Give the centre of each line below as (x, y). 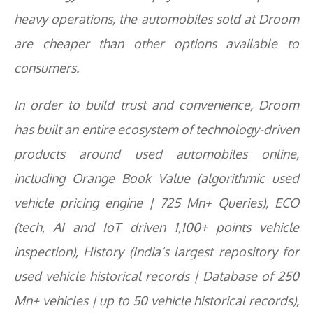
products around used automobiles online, (156, 154)
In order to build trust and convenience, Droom (156, 105)
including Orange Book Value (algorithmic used (156, 178)
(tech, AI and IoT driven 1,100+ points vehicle (156, 227)
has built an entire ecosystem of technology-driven (156, 129)
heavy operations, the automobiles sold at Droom (156, 19)
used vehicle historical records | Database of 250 (156, 276)
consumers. (46, 68)
